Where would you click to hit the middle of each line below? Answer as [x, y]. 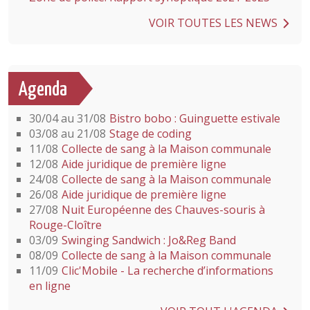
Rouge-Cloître [65, 225]
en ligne [50, 286]
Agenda [43, 90]
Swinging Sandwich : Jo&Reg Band [149, 240]
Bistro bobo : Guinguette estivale [195, 118]
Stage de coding [151, 134]
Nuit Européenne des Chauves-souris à [163, 210]
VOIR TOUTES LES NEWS [213, 23]
